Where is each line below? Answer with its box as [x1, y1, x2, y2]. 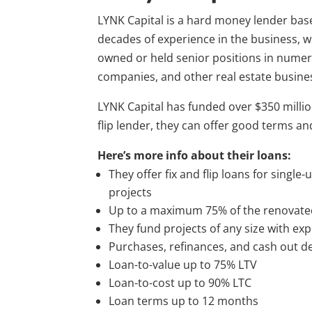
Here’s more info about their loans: [97, 147, 292, 163]
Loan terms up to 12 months [109, 292, 259, 309]
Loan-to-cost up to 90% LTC [109, 274, 252, 290]
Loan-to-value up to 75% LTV [109, 256, 258, 272]
